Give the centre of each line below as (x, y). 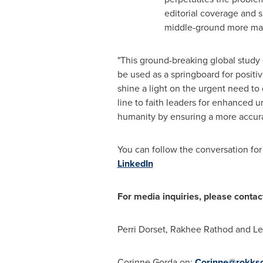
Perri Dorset (141, 229)
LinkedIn (135, 163)
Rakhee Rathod (201, 229)
